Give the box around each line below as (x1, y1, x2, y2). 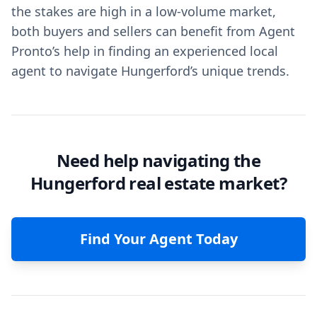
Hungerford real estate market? (30, 171, 287, 195)
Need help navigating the (56, 149, 261, 172)
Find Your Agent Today (79, 229, 238, 248)
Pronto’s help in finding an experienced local (11, 42, 278, 59)
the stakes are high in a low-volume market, (11, 3, 276, 20)
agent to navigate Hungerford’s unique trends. (11, 62, 289, 79)
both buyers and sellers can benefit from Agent (11, 23, 295, 40)
